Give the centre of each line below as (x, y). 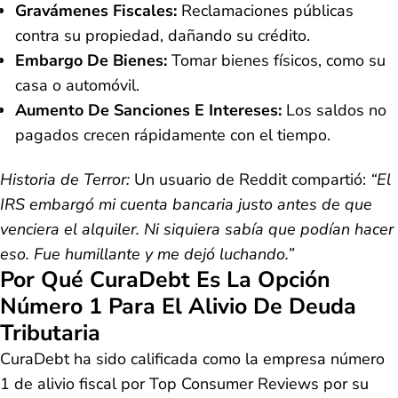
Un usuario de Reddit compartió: (250, 179)
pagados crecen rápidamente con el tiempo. (173, 135)
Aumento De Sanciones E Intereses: (148, 110)
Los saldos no (334, 110)
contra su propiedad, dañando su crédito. (163, 35)
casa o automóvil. (77, 85)
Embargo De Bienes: (91, 60)
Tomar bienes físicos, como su (276, 60)
